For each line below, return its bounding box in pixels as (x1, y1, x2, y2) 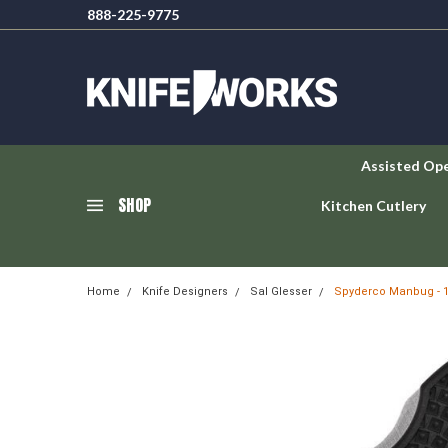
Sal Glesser (250, 285, 312, 298)
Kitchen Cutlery (321, 197, 426, 214)
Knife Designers (142, 285, 228, 298)
